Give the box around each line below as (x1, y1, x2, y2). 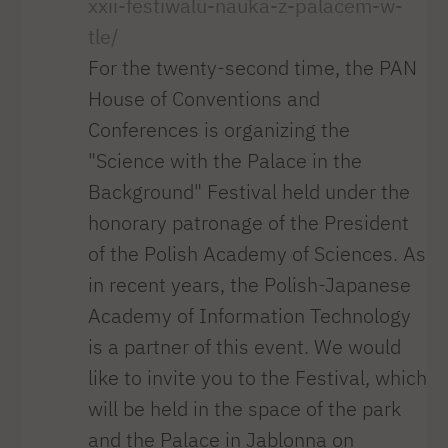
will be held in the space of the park (87, 395, 401, 421)
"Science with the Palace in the (87, 147, 362, 173)
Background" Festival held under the (87, 178, 410, 204)
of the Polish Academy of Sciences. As (87, 240, 426, 266)
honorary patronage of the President (87, 209, 409, 235)
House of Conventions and (87, 85, 320, 111)
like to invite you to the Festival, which (87, 364, 427, 390)
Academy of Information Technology (87, 302, 411, 328)
